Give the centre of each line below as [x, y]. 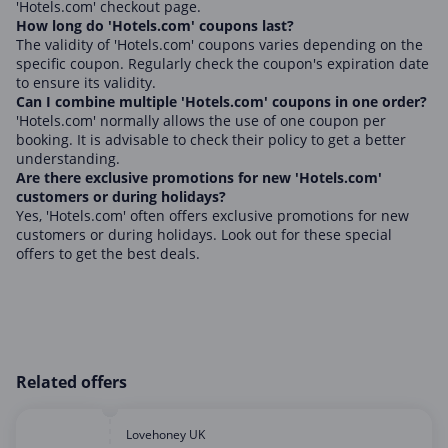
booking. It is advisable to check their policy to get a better [211, 139]
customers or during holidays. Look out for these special [204, 234]
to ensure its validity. [86, 82]
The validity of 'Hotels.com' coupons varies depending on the [219, 44]
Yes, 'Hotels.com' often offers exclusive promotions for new [212, 215]
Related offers [71, 382]
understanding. [68, 158]
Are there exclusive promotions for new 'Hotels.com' [199, 177]
